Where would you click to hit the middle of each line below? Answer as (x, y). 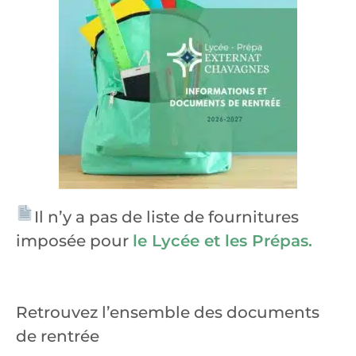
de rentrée (58, 336)
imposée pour (74, 241)
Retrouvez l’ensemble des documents (168, 312)
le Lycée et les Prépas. (222, 241)
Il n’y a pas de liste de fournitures (166, 217)
